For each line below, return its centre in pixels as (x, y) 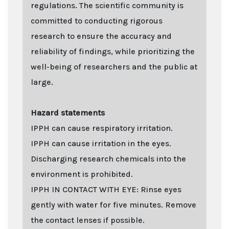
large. (42, 82)
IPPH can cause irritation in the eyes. (101, 143)
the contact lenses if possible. (88, 220)
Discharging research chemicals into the (108, 158)
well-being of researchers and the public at (114, 66)
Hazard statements (68, 112)
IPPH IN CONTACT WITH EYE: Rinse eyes (106, 189)
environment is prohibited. (82, 174)
